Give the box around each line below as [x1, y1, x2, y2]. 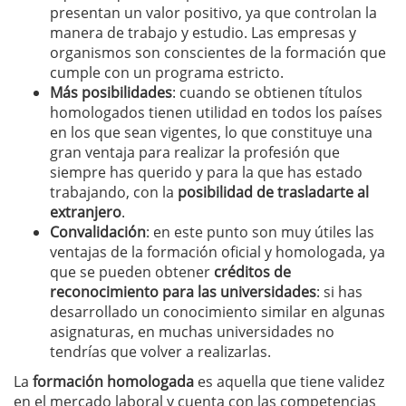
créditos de [214, 262, 291, 282]
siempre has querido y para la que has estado [50, 162, 362, 182]
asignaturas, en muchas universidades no [50, 322, 334, 342]
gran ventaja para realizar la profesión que [50, 142, 340, 162]
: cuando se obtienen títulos [172, 82, 362, 102]
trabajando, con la [50, 182, 178, 202]
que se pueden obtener [50, 262, 214, 282]
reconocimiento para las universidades [50, 282, 316, 302]
